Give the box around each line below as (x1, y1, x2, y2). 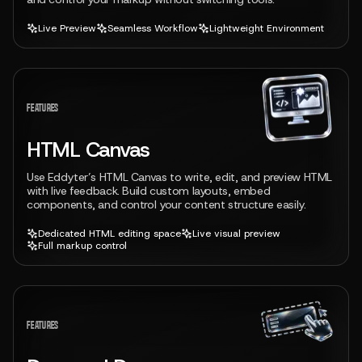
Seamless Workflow (107, 21, 198, 35)
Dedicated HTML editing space (38, 226, 181, 240)
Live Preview (38, 21, 96, 35)
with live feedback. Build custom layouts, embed (27, 183, 271, 198)
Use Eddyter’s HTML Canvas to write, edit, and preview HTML (27, 169, 333, 184)
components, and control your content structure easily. (27, 196, 306, 212)
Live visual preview (192, 226, 280, 240)
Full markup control (38, 238, 127, 252)
